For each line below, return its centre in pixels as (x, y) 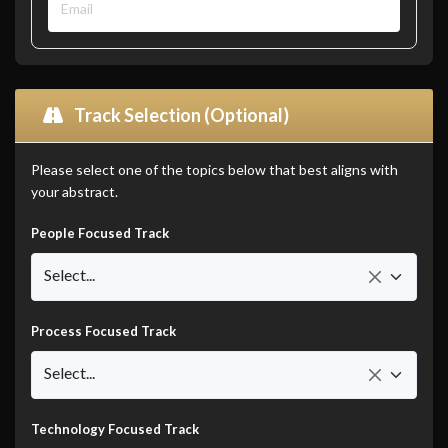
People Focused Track (100, 233)
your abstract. (74, 192)
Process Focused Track (103, 331)
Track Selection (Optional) (180, 115)
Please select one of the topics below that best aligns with (214, 170)
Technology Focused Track (115, 429)
